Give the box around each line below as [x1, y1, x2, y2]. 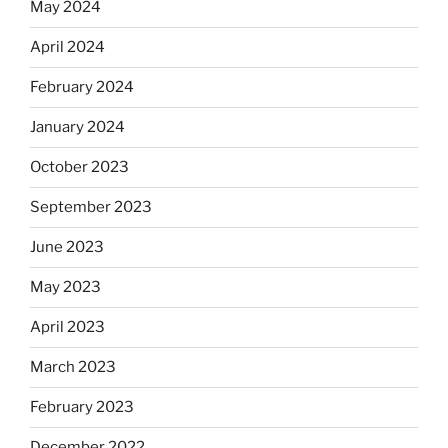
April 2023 [30, 318, 105, 337]
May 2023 [30, 278, 101, 297]
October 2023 [30, 158, 129, 177]
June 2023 [30, 238, 104, 257]
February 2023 [30, 398, 134, 417]
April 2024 [30, 38, 105, 57]
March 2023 [30, 358, 116, 377]
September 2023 [30, 198, 152, 217]
